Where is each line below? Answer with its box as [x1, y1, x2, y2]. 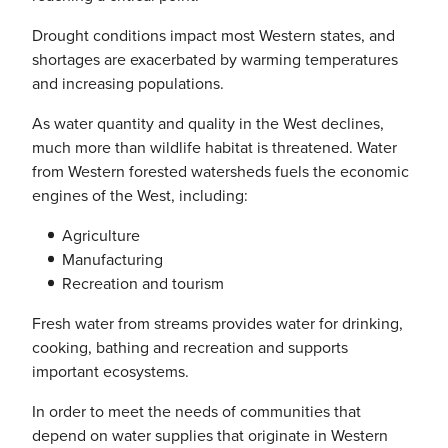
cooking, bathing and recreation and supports [32, 335, 348, 359]
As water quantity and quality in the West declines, [32, 111, 384, 135]
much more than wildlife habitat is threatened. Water [32, 135, 397, 159]
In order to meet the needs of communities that [32, 399, 361, 423]
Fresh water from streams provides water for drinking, [32, 311, 403, 335]
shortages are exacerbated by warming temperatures [32, 47, 398, 71]
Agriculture [62, 223, 141, 247]
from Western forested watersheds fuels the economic [32, 159, 409, 183]
